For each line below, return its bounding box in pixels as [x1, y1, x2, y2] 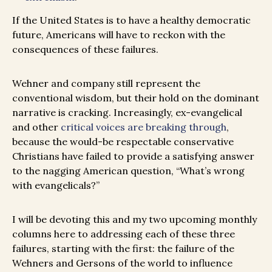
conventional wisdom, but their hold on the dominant [12, 91, 259, 104]
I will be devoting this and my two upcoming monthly [12, 212, 257, 225]
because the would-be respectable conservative [12, 135, 234, 148]
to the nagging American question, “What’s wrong [12, 164, 245, 177]
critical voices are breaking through [61, 120, 226, 133]
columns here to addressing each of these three [12, 227, 235, 240]
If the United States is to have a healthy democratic [12, 13, 251, 26]
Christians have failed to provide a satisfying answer [12, 149, 254, 162]
